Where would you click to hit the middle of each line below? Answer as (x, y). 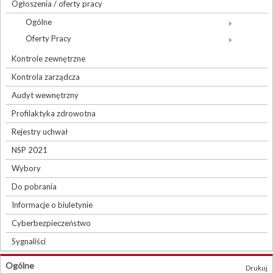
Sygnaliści (29, 242)
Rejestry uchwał (40, 132)
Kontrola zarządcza (46, 77)
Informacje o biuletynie (52, 205)
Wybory (26, 168)
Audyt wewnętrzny (45, 95)
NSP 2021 (30, 150)
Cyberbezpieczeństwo (51, 223)
